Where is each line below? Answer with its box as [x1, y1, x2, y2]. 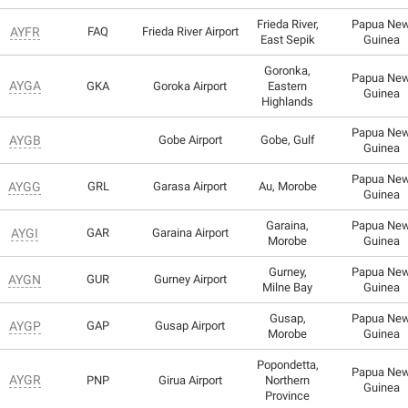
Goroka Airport [153, 78, 227, 93]
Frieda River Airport [141, 24, 239, 38]
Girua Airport [158, 372, 222, 387]
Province [265, 388, 310, 403]
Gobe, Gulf [260, 132, 315, 147]
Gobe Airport [158, 132, 222, 147]
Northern [265, 372, 310, 387]
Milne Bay [262, 280, 312, 294]
